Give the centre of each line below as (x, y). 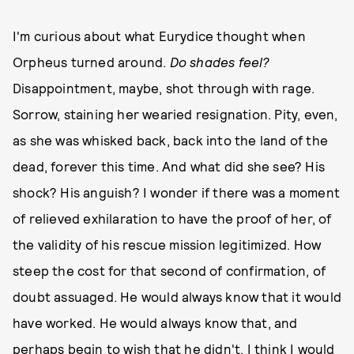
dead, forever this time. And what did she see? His (169, 166)
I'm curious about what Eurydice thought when (159, 36)
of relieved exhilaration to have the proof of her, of (172, 218)
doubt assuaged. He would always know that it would (177, 296)
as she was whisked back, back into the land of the (171, 140)
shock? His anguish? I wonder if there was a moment (177, 192)
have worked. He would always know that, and (155, 322)
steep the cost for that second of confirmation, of (169, 270)
